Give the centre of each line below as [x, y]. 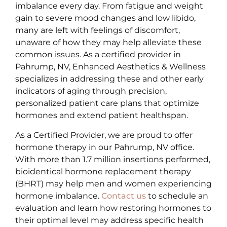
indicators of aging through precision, [91, 91]
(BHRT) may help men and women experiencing [113, 183]
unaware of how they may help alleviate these [108, 43]
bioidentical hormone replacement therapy [103, 171]
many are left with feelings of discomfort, [98, 30]
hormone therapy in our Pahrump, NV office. [105, 147]
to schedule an [177, 196]
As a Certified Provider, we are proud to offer [104, 135]
